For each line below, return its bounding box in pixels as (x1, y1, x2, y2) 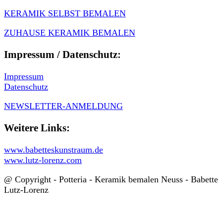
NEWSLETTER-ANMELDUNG (4, 101, 123, 111)
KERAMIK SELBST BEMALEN (4, 8, 126, 18)
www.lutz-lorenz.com (4, 155, 82, 166)
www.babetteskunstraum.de (4, 145, 103, 155)
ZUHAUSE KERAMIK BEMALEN (4, 27, 135, 38)
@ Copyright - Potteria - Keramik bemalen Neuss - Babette (4, 174, 218, 185)
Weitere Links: (4, 122, 70, 134)
